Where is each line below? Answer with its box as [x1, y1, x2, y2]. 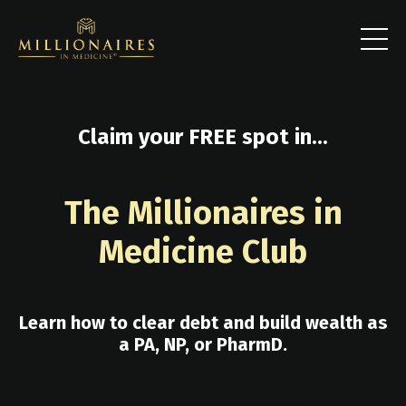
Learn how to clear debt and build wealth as [18, 311, 388, 333]
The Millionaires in [63, 192, 343, 233]
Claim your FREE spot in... [78, 123, 328, 150]
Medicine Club [99, 231, 307, 272]
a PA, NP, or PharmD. [119, 333, 287, 355]
